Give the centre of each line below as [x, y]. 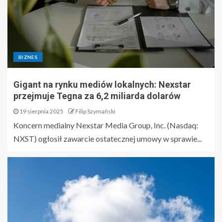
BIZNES [28, 57]
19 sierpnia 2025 [41, 111]
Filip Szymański [95, 111]
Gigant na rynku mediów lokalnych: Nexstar [102, 84]
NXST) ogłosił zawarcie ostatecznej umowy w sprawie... [108, 139]
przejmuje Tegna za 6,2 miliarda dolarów [97, 96]
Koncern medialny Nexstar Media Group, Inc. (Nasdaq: [106, 125]
